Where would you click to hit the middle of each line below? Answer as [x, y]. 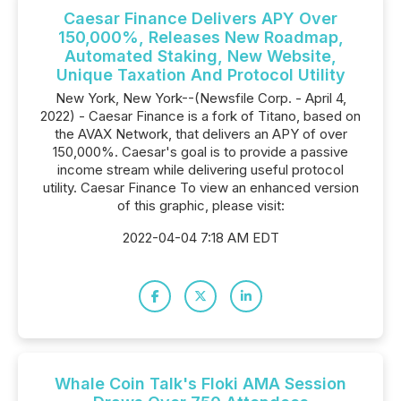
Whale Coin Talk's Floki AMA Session [200, 384]
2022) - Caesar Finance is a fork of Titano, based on [200, 116]
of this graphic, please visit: [200, 205]
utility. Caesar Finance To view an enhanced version [200, 188]
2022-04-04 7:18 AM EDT [200, 238]
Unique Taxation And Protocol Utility [200, 75]
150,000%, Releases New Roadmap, [200, 37]
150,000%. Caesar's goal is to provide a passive [200, 152]
